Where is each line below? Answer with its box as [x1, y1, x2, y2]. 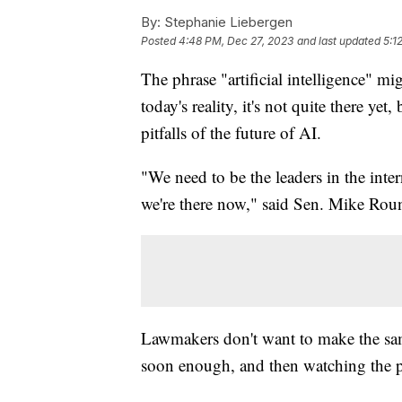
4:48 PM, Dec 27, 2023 [179, 33, 293, 48]
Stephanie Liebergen [161, 13, 293, 31]
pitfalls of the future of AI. [141, 120, 321, 144]
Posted [141, 33, 179, 48]
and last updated [297, 33, 380, 48]
